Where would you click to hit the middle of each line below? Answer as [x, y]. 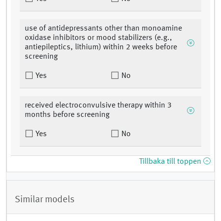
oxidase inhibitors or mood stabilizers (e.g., [98, 38]
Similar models [45, 200]
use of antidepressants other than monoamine [103, 29]
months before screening [67, 115]
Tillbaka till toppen [171, 162]
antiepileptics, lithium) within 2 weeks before [101, 48]
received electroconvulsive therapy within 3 [98, 106]
